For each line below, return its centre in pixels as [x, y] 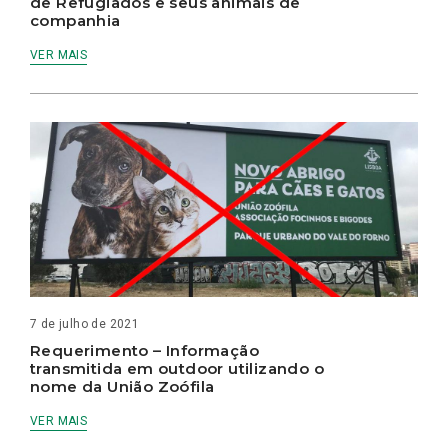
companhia [75, 21]
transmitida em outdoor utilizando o [177, 368]
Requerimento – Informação [144, 350]
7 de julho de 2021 [85, 323]
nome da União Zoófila [122, 386]
